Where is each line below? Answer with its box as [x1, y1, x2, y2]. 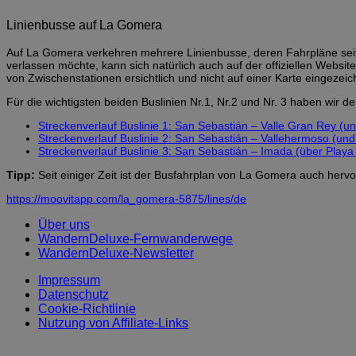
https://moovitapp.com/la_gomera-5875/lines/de [6, 192, 246, 205]
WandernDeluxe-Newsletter [38, 246, 194, 260]
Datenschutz [38, 287, 109, 301]
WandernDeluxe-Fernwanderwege [38, 231, 233, 246]
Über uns [38, 217, 90, 231]
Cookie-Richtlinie [38, 301, 136, 315]
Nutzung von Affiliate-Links [38, 315, 188, 330]
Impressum [38, 273, 100, 287]
